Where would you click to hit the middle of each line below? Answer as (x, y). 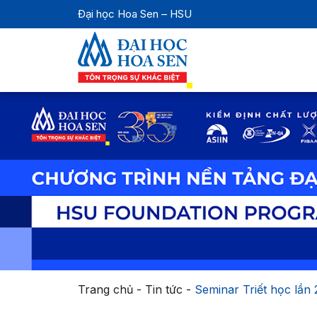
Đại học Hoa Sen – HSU (134, 14)
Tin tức (163, 289)
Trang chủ (105, 289)
